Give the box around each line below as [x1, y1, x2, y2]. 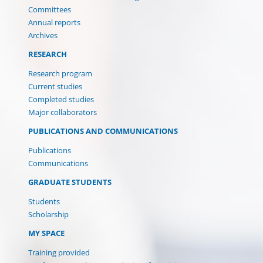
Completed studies [28, 93, 94, 104]
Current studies [28, 80, 82, 92]
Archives [28, 29, 58, 41]
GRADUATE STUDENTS [28, 176, 112, 187]
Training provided [28, 247, 90, 258]
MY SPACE [28, 227, 65, 238]
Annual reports [28, 16, 80, 28]
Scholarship [28, 208, 69, 220]
